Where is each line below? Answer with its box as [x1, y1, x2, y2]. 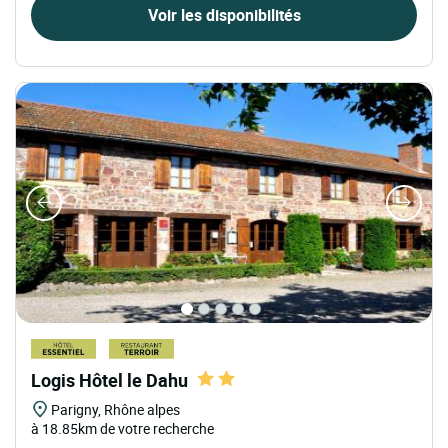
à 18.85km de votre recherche [31, 419, 214, 439]
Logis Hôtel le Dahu [31, 368, 188, 393]
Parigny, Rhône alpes [51, 400, 180, 420]
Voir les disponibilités [147, 3, 301, 26]
